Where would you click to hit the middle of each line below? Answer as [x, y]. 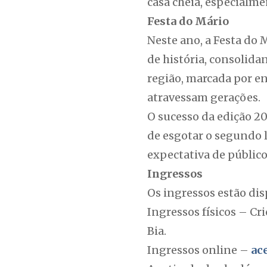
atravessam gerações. [204, 97]
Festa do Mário [188, 21]
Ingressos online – [199, 250]
